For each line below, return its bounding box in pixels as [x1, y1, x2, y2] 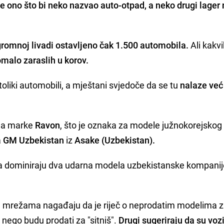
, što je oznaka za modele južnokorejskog [60, 118, 222, 131]
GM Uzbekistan [3, 133, 64, 146]
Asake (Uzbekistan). [74, 133, 155, 146]
